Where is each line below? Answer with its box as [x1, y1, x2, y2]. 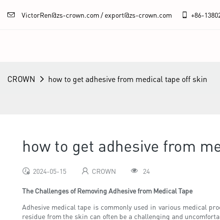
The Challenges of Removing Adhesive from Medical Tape [22, 186, 192, 195]
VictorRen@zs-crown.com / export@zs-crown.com [22, 10, 179, 19]
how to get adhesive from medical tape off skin [48, 74, 207, 84]
